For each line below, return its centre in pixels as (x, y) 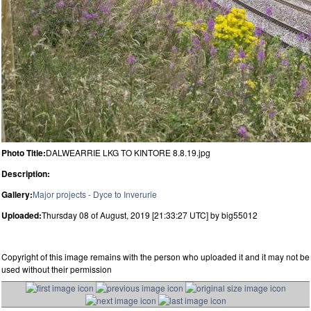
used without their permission (57, 269)
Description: (26, 173)
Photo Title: (24, 152)
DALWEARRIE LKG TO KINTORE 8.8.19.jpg (128, 152)
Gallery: (17, 194)
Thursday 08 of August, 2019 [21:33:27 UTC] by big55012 (150, 215)
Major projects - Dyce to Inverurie (95, 194)
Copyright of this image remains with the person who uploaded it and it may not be (155, 256)
